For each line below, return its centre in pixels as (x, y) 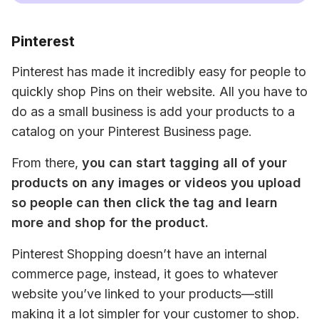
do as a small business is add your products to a (153, 111)
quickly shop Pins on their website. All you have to (159, 91)
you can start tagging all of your (184, 163)
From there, (47, 163)
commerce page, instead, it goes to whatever (145, 274)
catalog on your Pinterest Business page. (132, 131)
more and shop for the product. (110, 223)
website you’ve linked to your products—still (142, 294)
